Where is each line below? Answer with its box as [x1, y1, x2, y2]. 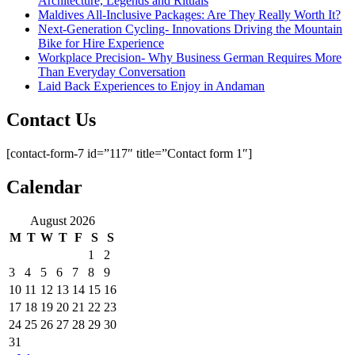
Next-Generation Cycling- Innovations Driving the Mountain [38, 21, 342, 36]
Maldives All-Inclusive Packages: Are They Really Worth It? [38, 7, 341, 21]
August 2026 [30, 213, 95, 227]
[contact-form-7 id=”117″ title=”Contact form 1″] [6, 146, 252, 160]
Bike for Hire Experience [38, 36, 164, 50]
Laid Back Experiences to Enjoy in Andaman [38, 78, 265, 93]
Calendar [6, 176, 82, 197]
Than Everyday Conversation [38, 64, 185, 78]
